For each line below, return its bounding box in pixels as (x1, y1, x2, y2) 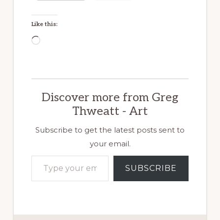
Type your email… (30, 150, 61, 161)
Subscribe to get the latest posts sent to (35, 125, 185, 135)
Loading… (39, 36, 81, 47)
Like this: (31, 21, 57, 28)
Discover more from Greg (42, 90, 178, 105)
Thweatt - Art (72, 104, 148, 118)
